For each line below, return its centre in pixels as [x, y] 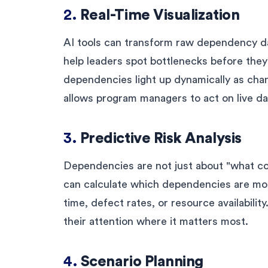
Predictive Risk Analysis [161, 138]
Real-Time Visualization [160, 15]
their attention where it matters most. [156, 221]
